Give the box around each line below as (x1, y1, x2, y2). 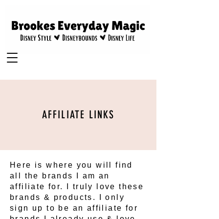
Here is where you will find (10, 161, 133, 169)
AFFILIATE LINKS (42, 108, 115, 121)
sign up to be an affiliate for (10, 204, 138, 212)
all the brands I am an (10, 172, 110, 180)
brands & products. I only (10, 193, 125, 201)
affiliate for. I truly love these (10, 182, 144, 191)
